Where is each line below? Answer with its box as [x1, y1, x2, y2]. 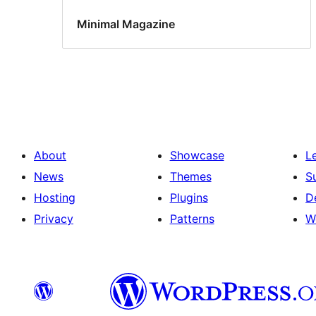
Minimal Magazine [77, 17, 175, 32]
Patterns [169, 211, 214, 226]
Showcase [169, 147, 224, 162]
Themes [169, 169, 212, 183]
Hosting [34, 190, 75, 205]
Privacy [34, 211, 73, 226]
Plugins [169, 190, 208, 205]
